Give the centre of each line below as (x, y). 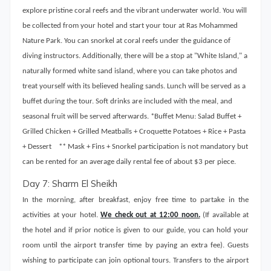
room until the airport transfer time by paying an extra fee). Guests (135, 245)
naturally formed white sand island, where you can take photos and (130, 71)
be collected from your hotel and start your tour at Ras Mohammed (130, 25)
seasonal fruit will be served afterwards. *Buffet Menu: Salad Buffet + (132, 116)
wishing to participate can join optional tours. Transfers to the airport (135, 260)
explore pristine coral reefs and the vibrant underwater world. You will (135, 10)
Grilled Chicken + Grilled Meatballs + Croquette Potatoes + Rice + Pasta (134, 131)
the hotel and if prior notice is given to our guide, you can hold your (135, 230)
